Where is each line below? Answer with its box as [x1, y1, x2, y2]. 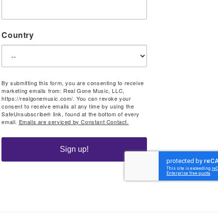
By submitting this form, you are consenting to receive [1, 79, 144, 87]
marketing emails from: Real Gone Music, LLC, [1, 87, 125, 94]
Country [1, 29, 34, 40]
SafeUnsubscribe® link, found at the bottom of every [1, 110, 140, 118]
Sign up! [60, 145, 89, 153]
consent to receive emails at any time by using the [1, 102, 134, 110]
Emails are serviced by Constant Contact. [18, 118, 129, 126]
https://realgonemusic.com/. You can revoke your [1, 94, 131, 102]
